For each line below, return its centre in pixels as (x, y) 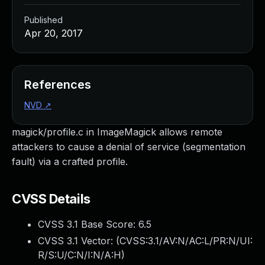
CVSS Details (51, 199)
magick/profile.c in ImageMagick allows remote (117, 132)
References (58, 85)
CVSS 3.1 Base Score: (88, 224)
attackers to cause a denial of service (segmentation (129, 147)
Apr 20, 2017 (54, 33)
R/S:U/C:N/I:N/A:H (80, 255)
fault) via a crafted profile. (70, 161)
